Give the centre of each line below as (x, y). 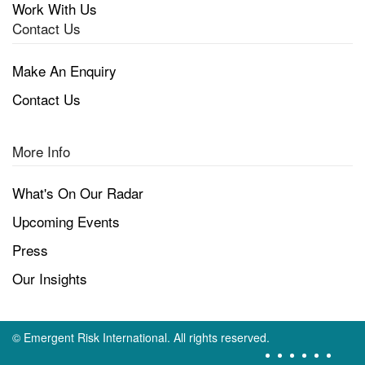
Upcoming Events (66, 222)
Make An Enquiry (64, 70)
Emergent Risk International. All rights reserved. (147, 338)
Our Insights (50, 279)
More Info (41, 151)
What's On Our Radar (78, 193)
